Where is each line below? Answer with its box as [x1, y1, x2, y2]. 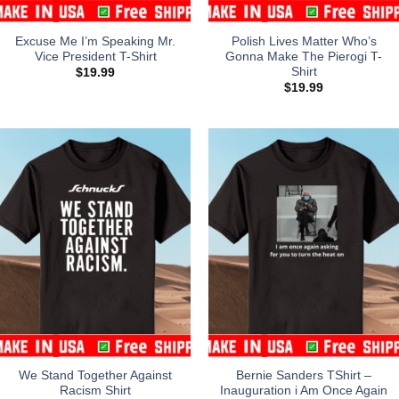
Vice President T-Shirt [34, 49, 157, 63]
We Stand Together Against [19, 368, 172, 382]
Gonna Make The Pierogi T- [225, 49, 382, 63]
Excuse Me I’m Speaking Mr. [15, 34, 175, 48]
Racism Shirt [60, 383, 131, 397]
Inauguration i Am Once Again [220, 383, 387, 397]
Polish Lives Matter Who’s [231, 34, 377, 48]
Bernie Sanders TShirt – [236, 368, 371, 382]
